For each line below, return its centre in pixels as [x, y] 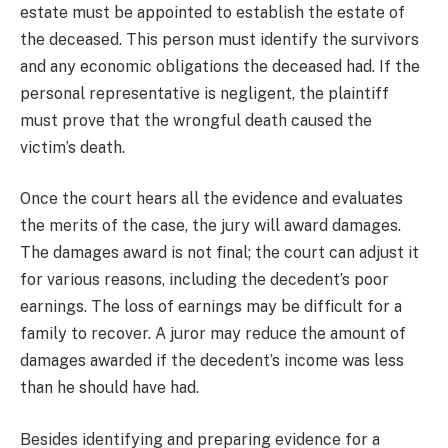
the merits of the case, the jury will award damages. [210, 226]
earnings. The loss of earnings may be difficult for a [211, 307]
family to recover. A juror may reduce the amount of [213, 334]
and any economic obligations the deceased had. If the [220, 66]
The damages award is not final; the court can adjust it [219, 253]
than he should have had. [109, 388]
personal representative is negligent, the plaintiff [204, 93]
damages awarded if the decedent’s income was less [212, 361]
